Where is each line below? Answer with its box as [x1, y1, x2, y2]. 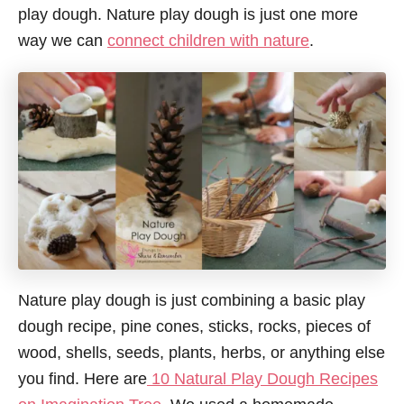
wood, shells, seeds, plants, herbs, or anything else [18, 343, 385, 362]
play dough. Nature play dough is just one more [18, 5, 358, 23]
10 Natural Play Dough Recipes [147, 369, 378, 388]
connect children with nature [107, 32, 309, 50]
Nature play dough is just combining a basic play [18, 290, 365, 309]
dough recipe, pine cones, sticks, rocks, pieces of [18, 317, 371, 335]
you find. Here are [18, 369, 147, 388]
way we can [18, 32, 107, 50]
